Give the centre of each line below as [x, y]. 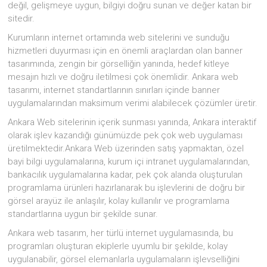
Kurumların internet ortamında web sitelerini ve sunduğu [119, 37]
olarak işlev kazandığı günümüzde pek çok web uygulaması [125, 135]
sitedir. [21, 18]
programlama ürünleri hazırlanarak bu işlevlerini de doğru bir [127, 187]
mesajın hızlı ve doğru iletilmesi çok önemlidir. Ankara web [123, 77]
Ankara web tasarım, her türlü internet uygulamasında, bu [121, 233]
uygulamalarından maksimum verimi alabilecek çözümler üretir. [133, 103]
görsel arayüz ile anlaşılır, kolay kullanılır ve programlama [119, 201]
